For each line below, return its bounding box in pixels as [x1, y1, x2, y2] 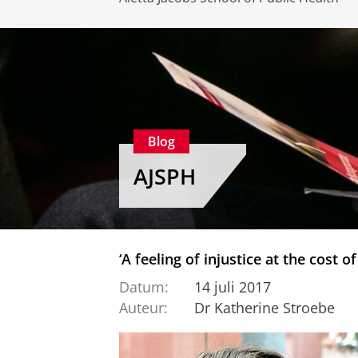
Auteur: [119, 298, 168, 318]
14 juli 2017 [193, 276, 271, 296]
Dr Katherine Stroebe [193, 298, 335, 318]
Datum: [119, 276, 169, 296]
